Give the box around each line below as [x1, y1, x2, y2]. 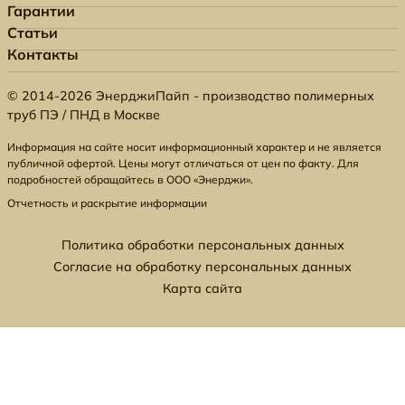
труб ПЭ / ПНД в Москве [7, 107, 160, 123]
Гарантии [7, 2, 75, 20]
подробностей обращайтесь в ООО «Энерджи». [7, 173, 253, 186]
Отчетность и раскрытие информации [7, 196, 207, 210]
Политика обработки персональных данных [61, 237, 344, 253]
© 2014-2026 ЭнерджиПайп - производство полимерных [7, 88, 374, 104]
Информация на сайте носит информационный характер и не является [7, 140, 381, 154]
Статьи [7, 24, 58, 42]
